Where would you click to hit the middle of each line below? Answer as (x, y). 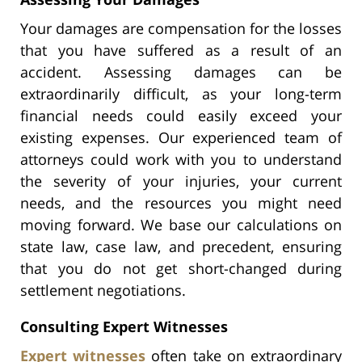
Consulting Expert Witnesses (124, 326)
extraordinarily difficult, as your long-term (181, 93)
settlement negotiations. (103, 290)
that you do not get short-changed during (181, 268)
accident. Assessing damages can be (181, 72)
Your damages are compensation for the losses (181, 28)
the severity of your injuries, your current (181, 181)
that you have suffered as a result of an (181, 50)
